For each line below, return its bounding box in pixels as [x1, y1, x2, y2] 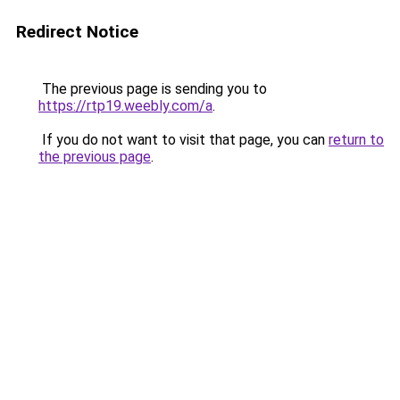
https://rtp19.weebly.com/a [38, 97, 212, 114]
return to [329, 131, 384, 148]
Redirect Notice [16, 21, 138, 42]
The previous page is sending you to [38, 80, 267, 97]
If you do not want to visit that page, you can [38, 131, 329, 148]
